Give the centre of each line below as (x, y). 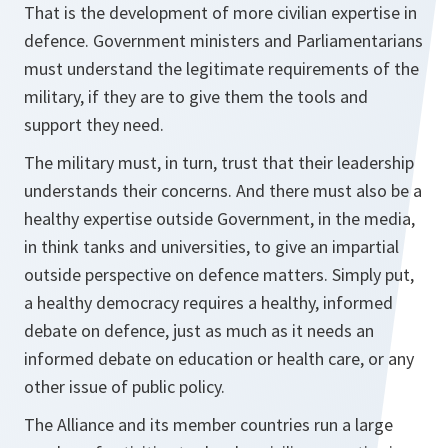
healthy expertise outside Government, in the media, (219, 218)
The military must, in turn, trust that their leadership (219, 162)
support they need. (94, 124)
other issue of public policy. (124, 386)
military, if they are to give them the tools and (196, 96)
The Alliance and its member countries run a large (208, 424)
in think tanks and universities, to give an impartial (211, 246)
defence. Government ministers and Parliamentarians (223, 40)
